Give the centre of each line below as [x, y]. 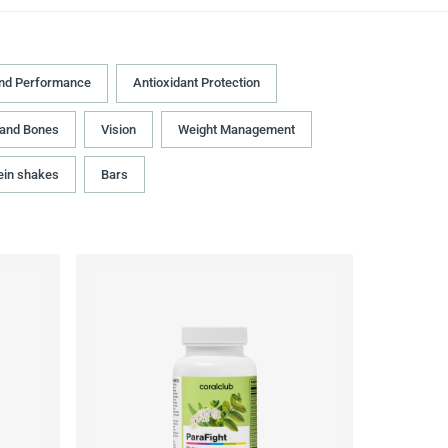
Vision [118, 130]
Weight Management [236, 130]
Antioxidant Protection [196, 83]
